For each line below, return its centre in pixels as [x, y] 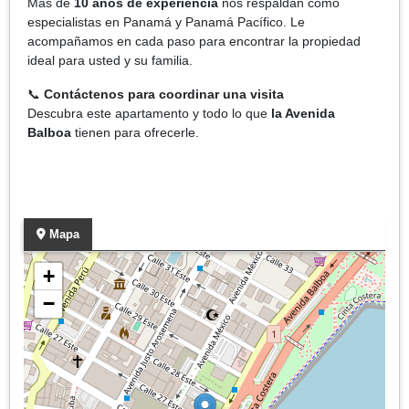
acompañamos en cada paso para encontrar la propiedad [194, 41]
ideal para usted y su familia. [110, 60]
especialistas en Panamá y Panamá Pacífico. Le [166, 21]
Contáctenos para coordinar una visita [164, 94]
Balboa [51, 132]
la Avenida [303, 113]
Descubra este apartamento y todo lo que [149, 113]
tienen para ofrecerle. [137, 132]
